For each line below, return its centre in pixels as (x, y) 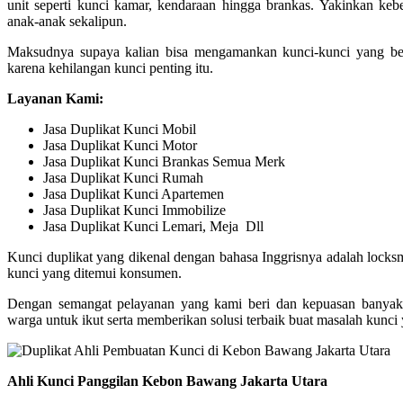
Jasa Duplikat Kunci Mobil (120, 129)
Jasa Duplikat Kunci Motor (120, 145)
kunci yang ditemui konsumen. (94, 273)
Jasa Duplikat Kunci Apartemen (134, 194)
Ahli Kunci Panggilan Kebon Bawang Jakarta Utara (167, 381)
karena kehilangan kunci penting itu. (110, 68)
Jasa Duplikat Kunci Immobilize (134, 210)
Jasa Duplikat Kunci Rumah (123, 178)
